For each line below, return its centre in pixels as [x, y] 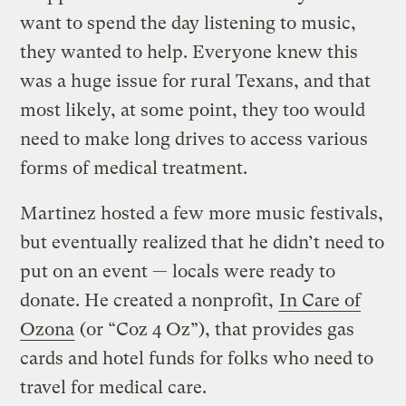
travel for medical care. [116, 388]
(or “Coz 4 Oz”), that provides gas [215, 330]
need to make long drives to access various [194, 140]
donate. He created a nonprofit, [150, 301]
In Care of [320, 301]
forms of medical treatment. [136, 169]
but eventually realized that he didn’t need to [203, 243]
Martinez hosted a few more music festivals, [202, 214]
